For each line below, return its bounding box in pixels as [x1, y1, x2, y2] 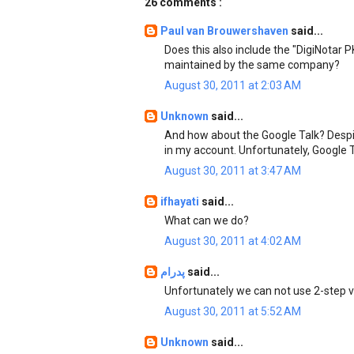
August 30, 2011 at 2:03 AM [164, 79, 301, 92]
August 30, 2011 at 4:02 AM [164, 235, 301, 247]
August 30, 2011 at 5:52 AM [164, 305, 301, 318]
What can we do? [164, 214, 249, 227]
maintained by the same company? [164, 58, 340, 71]
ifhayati [160, 195, 201, 208]
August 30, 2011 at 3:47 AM [164, 164, 301, 177]
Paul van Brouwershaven [160, 24, 291, 37]
